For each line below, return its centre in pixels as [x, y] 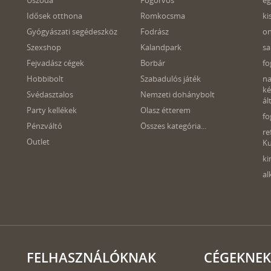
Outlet [38, 142]
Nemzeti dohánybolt [177, 94]
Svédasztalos [50, 94]
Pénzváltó [44, 126]
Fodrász [154, 31]
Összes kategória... [173, 126]
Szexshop [44, 47]
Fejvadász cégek [55, 63]
